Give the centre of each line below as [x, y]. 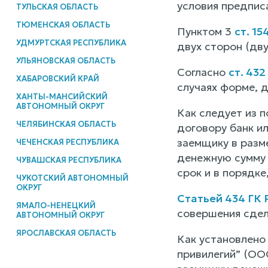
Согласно [202, 72]
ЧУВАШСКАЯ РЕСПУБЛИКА [68, 160]
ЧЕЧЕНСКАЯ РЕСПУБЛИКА [67, 142]
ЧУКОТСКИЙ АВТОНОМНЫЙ [72, 178]
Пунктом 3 [205, 32]
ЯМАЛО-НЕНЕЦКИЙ [56, 205]
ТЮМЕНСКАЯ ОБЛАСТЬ [63, 25]
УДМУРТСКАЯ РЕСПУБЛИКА [71, 42]
